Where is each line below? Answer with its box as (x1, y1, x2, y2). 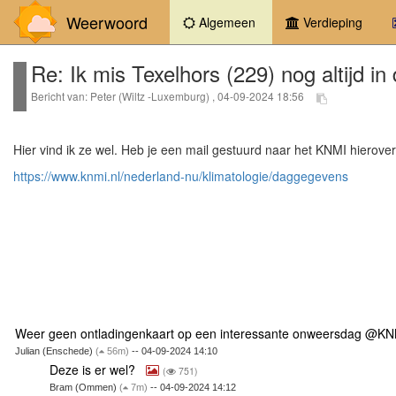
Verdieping (300, 13, 362, 31)
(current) (258, 12, 307, 30)
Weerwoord (57, 11, 148, 34)
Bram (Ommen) (49, 381, 120, 392)
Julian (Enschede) (15, 345, 95, 356)
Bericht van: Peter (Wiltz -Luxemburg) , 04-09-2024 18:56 (31, 88, 307, 104)
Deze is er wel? (49, 360, 140, 378)
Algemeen (195, 13, 255, 31)
